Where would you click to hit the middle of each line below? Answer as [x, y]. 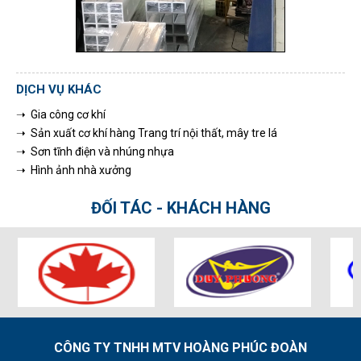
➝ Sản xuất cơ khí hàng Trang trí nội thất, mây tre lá [147, 133]
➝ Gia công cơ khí [61, 115]
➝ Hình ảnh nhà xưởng [74, 170]
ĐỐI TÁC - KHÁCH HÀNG [180, 208]
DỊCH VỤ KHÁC [59, 90]
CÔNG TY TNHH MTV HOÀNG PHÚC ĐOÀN [180, 348]
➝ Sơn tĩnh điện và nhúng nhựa [95, 152]
